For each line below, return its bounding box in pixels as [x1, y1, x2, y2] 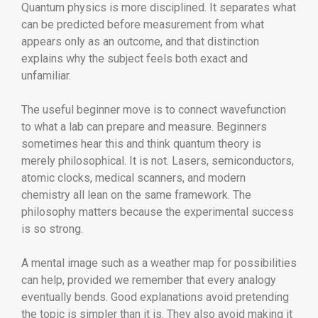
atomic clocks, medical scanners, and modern [21, 170, 246, 185]
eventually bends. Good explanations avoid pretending [21, 290, 289, 304]
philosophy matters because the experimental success [21, 204, 294, 219]
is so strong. [21, 221, 83, 236]
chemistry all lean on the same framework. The [21, 187, 251, 202]
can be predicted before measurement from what [21, 17, 264, 31]
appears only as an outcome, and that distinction [21, 34, 259, 48]
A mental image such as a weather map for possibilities [21, 256, 297, 270]
